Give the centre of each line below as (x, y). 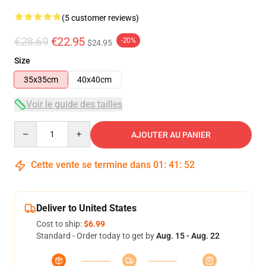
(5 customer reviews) (100, 18)
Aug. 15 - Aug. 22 (188, 236)
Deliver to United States (86, 208)
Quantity (30, 126)
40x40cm (94, 80)
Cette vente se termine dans (91, 165)
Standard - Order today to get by (96, 236)
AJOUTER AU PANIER (171, 135)
